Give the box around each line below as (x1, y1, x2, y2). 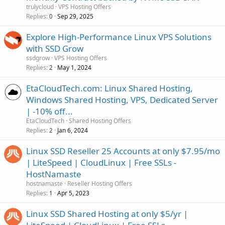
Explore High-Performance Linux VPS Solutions (26, 31, 211, 43)
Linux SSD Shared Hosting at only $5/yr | (26, 207, 188, 219)
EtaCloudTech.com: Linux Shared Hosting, (26, 82, 193, 94)
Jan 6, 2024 (57, 126, 88, 135)
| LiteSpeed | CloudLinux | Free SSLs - (26, 156, 176, 168)
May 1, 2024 (57, 63, 91, 72)
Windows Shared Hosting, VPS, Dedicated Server (26, 93, 218, 105)
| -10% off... (26, 105, 73, 117)
